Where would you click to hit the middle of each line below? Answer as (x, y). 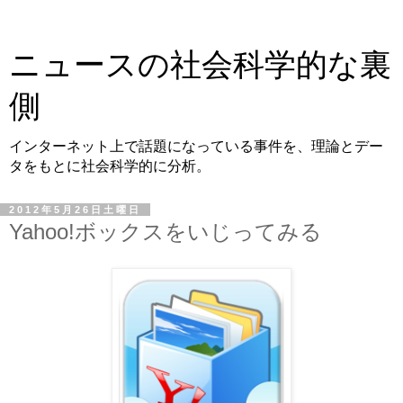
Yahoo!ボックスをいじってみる (166, 232)
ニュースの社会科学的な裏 (200, 65)
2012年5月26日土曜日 (75, 210)
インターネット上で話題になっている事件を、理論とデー (196, 146)
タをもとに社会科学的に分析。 (110, 166)
